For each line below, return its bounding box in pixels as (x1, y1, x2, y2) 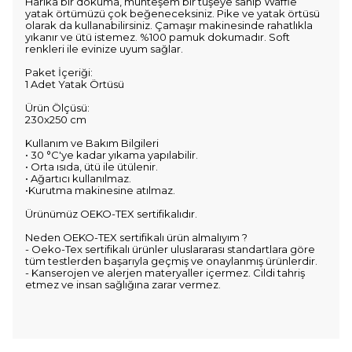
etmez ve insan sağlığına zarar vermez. (25, 278, 221, 291)
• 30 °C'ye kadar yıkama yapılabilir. (25, 148, 198, 161)
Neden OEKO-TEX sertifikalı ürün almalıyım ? (25, 231, 247, 244)
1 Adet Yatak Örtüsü (25, 78, 126, 90)
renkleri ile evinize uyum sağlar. (25, 42, 185, 55)
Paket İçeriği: (25, 66, 93, 79)
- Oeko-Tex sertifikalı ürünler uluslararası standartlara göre (25, 243, 315, 255)
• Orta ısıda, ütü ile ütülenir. (25, 160, 158, 173)
